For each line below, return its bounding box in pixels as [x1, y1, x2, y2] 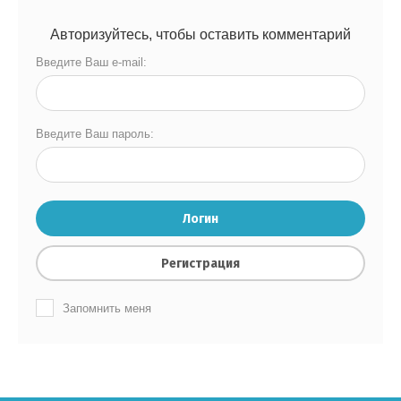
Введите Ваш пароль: [36, 127, 154, 141]
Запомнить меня [63, 302, 151, 316]
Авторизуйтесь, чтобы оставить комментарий [50, 27, 351, 43]
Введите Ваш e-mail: [36, 55, 147, 70]
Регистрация [161, 256, 240, 272]
